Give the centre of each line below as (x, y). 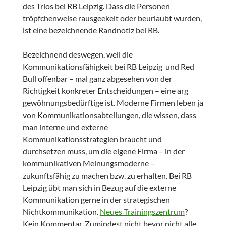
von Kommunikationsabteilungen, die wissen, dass (109, 115)
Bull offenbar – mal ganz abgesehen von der (97, 79)
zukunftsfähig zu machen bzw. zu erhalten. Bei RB (107, 176)
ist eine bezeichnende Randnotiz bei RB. (91, 30)
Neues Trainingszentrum (142, 212)
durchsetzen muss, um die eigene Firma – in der (103, 151)
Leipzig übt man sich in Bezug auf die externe (99, 188)
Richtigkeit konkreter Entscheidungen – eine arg (105, 91)
